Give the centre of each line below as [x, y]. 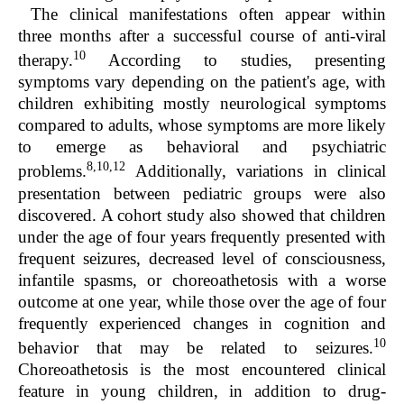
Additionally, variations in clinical [256, 171]
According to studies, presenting [236, 60]
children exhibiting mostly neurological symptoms [202, 104]
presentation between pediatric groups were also [202, 193]
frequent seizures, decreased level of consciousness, [202, 258]
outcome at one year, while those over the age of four [202, 301]
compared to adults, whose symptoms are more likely [202, 125]
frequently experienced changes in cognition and [202, 323]
